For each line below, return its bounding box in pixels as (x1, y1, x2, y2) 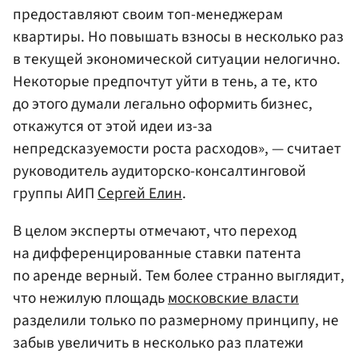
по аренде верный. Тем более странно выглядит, (13, 265, 344, 288)
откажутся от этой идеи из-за (13, 114, 213, 137)
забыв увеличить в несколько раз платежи (13, 332, 304, 355)
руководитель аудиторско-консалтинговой (13, 159, 306, 182)
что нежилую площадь (13, 287, 168, 310)
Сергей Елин (97, 181, 182, 205)
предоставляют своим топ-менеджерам (13, 2, 283, 26)
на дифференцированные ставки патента (13, 242, 301, 265)
